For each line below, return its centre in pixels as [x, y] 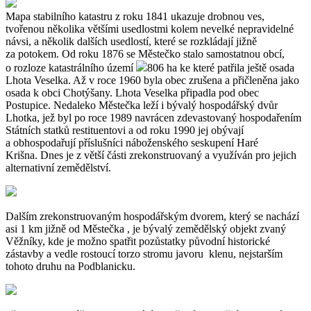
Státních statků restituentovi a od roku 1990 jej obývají [125, 130]
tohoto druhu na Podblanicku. [70, 266]
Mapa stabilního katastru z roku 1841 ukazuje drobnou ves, [135, 16]
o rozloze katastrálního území [71, 67]
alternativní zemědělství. [64, 167]
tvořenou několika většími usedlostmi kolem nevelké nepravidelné [150, 28]
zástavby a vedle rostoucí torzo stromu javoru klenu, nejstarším [144, 253]
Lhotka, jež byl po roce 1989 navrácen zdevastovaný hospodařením [153, 117]
